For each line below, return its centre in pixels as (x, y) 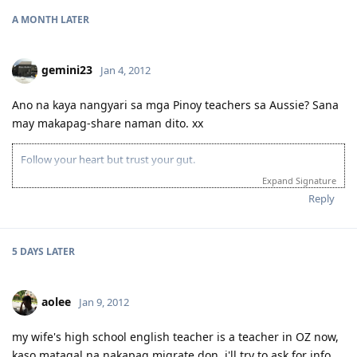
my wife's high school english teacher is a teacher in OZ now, (175, 336)
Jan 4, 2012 (126, 70)
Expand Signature (299, 180)
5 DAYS (28, 251)
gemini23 (67, 69)
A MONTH (35, 19)
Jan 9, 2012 (104, 302)
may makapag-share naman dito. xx (108, 123)
